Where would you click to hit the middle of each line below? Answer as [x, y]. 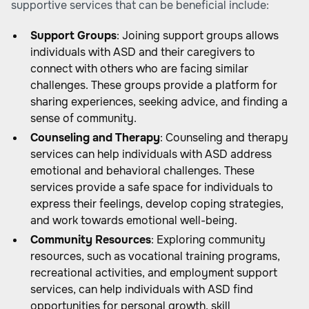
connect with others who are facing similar [139, 69]
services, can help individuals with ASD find [142, 289]
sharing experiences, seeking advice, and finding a [159, 102]
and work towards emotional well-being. [134, 220]
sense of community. [83, 118]
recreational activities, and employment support [154, 273]
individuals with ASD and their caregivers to [143, 52]
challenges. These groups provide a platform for [154, 85]
